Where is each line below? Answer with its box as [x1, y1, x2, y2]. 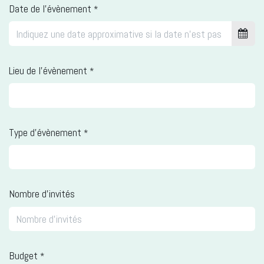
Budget [9, 249, 38, 263]
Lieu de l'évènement [9, 63, 87, 77]
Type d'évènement [9, 125, 81, 139]
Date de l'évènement [9, 2, 91, 16]
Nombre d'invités [9, 187, 75, 201]
